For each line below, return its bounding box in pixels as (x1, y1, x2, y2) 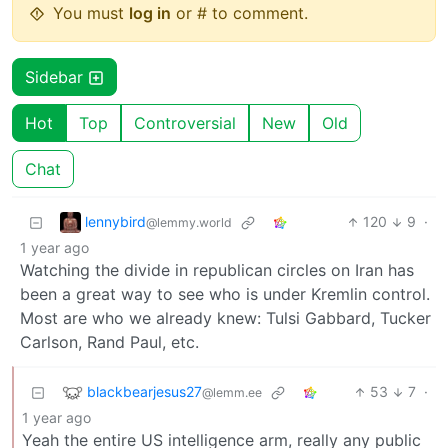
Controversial (134, 113, 236, 134)
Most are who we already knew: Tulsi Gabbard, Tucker (20, 308, 431, 329)
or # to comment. (171, 3, 308, 24)
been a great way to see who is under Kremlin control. (20, 284, 430, 305)
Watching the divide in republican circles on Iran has (20, 260, 414, 281)
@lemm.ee (202, 384, 262, 400)
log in (129, 3, 171, 24)
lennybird (85, 212, 146, 230)
